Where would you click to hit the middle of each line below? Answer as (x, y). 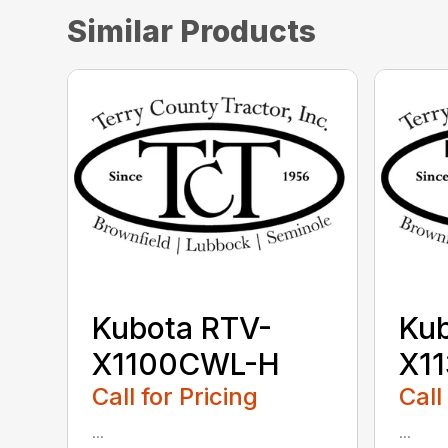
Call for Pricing (175, 397)
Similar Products (192, 30)
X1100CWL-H (186, 364)
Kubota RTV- (182, 328)
